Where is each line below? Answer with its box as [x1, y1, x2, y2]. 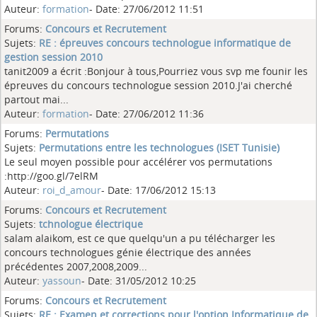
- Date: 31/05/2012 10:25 [81, 274, 196, 287]
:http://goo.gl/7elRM [4, 169, 98, 183]
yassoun [42, 274, 81, 287]
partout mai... [4, 93, 69, 106]
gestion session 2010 [4, 50, 103, 64]
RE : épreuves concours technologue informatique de [39, 36, 291, 50]
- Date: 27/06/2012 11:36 [89, 107, 204, 120]
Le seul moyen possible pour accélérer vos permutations [4, 155, 272, 168]
